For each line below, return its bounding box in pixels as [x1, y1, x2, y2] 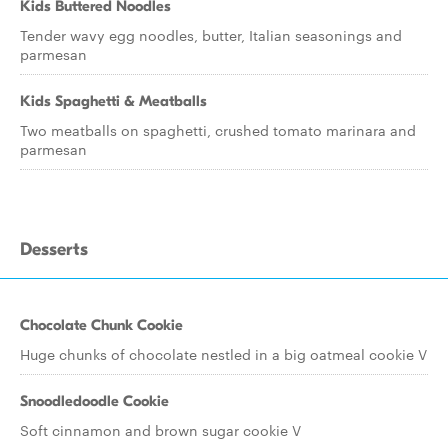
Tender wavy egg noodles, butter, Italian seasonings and [20, 25, 402, 45]
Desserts [20, 239, 88, 260]
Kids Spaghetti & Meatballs [20, 92, 207, 110]
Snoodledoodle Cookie [20, 392, 169, 410]
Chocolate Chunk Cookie [20, 316, 183, 334]
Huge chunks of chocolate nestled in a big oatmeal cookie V [20, 344, 427, 364]
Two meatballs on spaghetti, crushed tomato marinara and [20, 120, 416, 140]
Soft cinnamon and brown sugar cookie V [20, 420, 301, 440]
